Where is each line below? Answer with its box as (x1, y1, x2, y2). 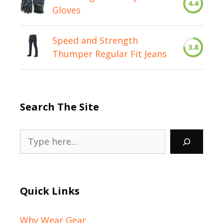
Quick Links (20, 184, 80, 198)
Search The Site (20, 100, 99, 114)
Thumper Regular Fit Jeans (52, 48, 167, 60)
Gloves (52, 4, 81, 16)
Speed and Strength (52, 34, 138, 47)
